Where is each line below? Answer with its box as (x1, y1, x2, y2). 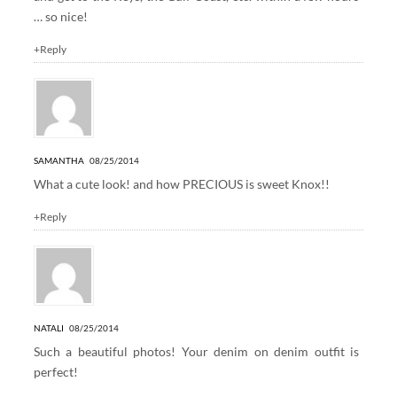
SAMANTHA (33, 154, 84, 166)
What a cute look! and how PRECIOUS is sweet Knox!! (33, 175, 330, 191)
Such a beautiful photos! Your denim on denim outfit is (33, 343, 360, 359)
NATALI (33, 322, 64, 333)
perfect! (33, 363, 78, 379)
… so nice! (33, 8, 88, 24)
